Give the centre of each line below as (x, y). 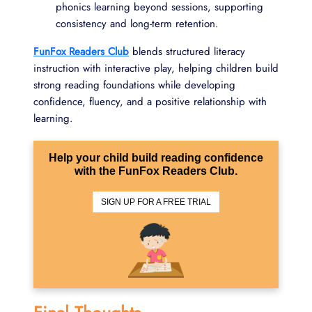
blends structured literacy (187, 51)
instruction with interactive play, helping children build (156, 68)
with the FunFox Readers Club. (156, 171)
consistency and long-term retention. (137, 23)
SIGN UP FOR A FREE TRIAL (156, 202)
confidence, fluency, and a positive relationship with (150, 101)
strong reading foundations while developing (134, 85)
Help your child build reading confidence (156, 157)
